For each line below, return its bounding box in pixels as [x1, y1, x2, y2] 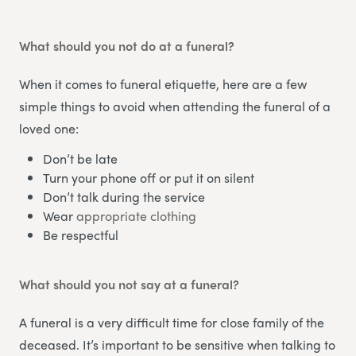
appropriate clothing [76, 206, 196, 225]
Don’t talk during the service [43, 187, 205, 206]
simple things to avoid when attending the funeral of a [19, 96, 331, 115]
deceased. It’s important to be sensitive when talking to [19, 335, 335, 354]
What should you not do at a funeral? [19, 36, 234, 55]
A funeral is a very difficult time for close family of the [19, 312, 324, 331]
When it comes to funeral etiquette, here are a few [19, 74, 307, 93]
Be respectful [43, 225, 118, 244]
